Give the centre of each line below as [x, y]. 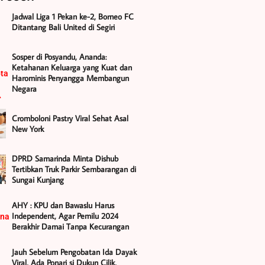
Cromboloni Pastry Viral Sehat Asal [70, 118]
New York [28, 129]
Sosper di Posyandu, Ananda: [59, 56]
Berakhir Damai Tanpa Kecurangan [70, 226]
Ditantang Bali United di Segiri [63, 27]
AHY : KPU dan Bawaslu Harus [63, 205]
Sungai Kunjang [38, 180]
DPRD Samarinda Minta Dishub [65, 158]
